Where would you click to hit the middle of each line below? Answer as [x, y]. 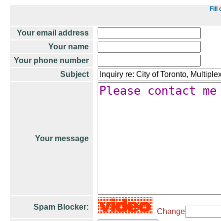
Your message [62, 138]
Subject [74, 74]
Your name [69, 47]
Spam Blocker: [61, 207]
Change [169, 211]
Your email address [53, 33]
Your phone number [51, 60]
